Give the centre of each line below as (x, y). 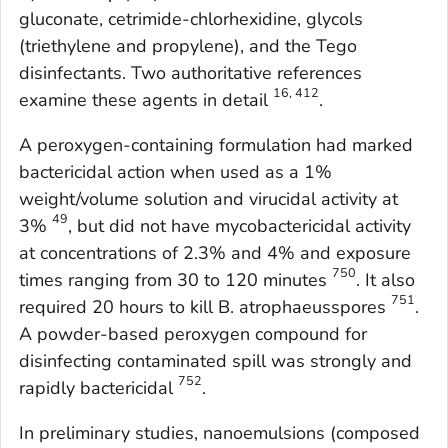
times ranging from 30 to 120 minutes (175, 280)
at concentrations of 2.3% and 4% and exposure (215, 253)
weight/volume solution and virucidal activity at (208, 199)
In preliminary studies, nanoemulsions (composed (219, 433)
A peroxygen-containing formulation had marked (216, 145)
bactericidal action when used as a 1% (175, 172)
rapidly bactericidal (98, 388)
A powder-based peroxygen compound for (193, 334)
